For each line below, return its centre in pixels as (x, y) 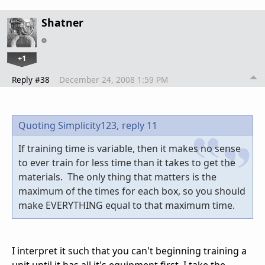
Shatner (62, 22)
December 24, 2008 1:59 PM (114, 79)
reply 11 (140, 125)
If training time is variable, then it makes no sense (130, 148)
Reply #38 (31, 79)
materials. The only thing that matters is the (117, 177)
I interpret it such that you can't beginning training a (129, 251)
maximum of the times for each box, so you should (132, 191)
